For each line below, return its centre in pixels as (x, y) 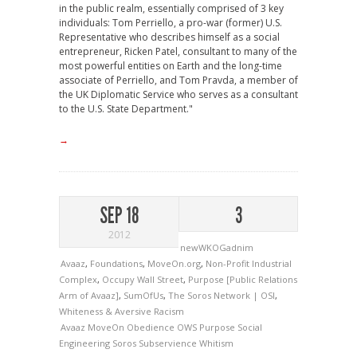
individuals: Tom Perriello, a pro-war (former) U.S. (171, 23)
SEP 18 (119, 216)
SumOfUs (143, 295)
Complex (78, 279)
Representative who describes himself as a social (169, 37)
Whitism (216, 343)
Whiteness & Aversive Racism (122, 311)
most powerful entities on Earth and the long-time (171, 66)
